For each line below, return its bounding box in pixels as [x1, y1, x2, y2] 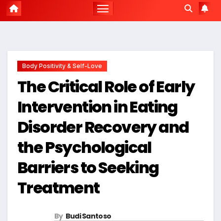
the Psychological [17, 136, 151, 159]
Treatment [17, 177, 100, 199]
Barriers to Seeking [17, 156, 159, 179]
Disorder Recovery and [17, 116, 189, 139]
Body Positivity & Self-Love [22, 62, 102, 70]
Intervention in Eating [17, 96, 178, 118]
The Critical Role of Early [17, 75, 195, 98]
